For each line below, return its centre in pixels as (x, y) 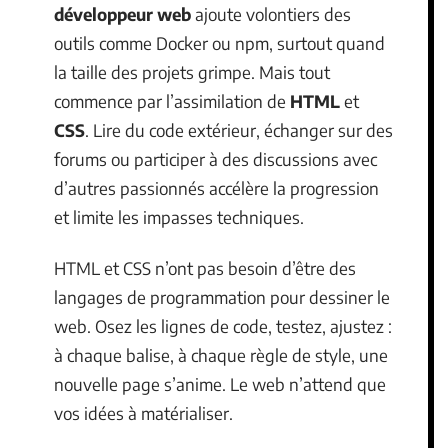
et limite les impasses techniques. (179, 216)
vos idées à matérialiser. (143, 413)
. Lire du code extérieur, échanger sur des (239, 129)
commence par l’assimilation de (172, 100)
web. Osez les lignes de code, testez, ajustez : (223, 326)
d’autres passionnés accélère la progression (216, 187)
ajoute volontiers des (271, 13)
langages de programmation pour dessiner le (222, 297)
